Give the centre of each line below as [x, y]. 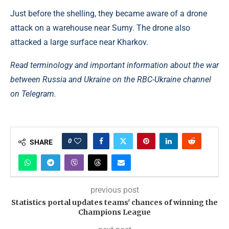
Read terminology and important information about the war [114, 65]
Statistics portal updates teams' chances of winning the [114, 202]
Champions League [114, 212]
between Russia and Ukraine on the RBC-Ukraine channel [111, 79]
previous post [114, 190]
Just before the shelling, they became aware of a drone [109, 13]
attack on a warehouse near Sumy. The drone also [100, 28]
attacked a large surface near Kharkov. [79, 42]
